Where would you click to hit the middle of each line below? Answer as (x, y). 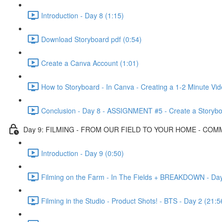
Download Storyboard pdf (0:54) (91, 39)
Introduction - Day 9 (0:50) (83, 153)
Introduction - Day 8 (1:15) (83, 15)
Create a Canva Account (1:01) (90, 63)
